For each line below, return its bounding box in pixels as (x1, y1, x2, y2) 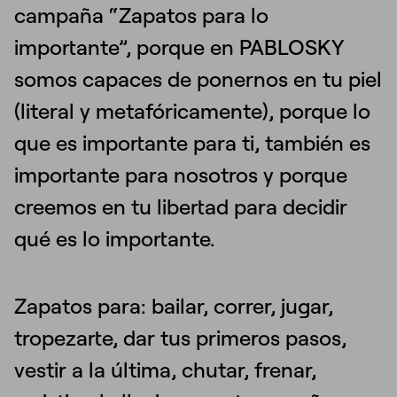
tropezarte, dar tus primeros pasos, (14, 323, 346, 351)
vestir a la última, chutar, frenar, (14, 355, 316, 383)
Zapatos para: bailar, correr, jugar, (14, 292, 333, 319)
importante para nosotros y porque (14, 160, 347, 188)
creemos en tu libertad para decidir (14, 192, 347, 220)
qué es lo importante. (14, 224, 215, 252)
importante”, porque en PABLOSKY (14, 33, 344, 60)
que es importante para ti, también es (14, 128, 370, 156)
